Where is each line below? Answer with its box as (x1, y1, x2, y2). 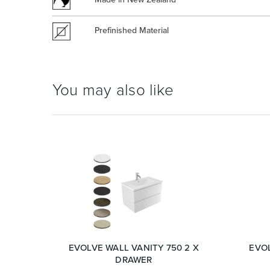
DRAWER (115, 253, 152, 266)
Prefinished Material (95, 24, 169, 37)
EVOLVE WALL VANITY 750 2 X (68, 241, 199, 254)
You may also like (52, 78, 174, 101)
